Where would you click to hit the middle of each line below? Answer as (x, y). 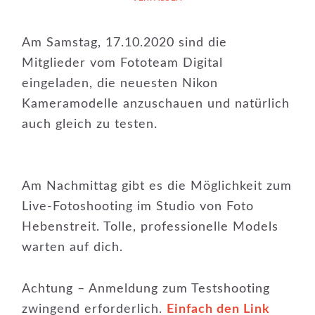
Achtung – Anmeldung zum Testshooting (146, 289)
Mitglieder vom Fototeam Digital (123, 63)
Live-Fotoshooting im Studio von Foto (138, 207)
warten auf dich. (73, 247)
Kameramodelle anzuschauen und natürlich (156, 104)
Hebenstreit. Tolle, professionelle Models (150, 227)
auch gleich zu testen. (90, 124)
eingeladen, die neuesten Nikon (120, 84)
